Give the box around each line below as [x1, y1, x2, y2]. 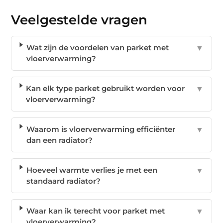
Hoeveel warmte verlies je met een [26, 165, 158, 175]
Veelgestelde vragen [11, 11, 148, 28]
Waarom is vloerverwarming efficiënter [26, 124, 175, 134]
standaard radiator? [26, 176, 101, 186]
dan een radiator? [26, 135, 93, 145]
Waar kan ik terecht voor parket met [26, 206, 165, 216]
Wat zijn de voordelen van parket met [26, 42, 169, 52]
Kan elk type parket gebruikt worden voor [26, 83, 185, 93]
